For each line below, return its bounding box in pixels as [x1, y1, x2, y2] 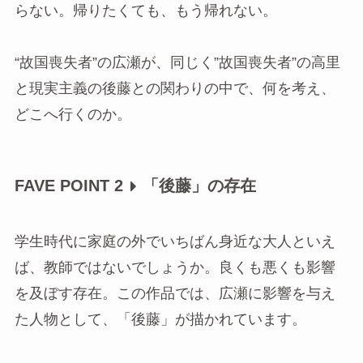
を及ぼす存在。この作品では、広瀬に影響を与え [14, 285, 335, 302]
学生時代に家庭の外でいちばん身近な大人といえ [14, 233, 335, 250]
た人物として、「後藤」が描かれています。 [14, 311, 306, 328]
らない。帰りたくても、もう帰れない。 [14, 2, 277, 19]
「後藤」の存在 [142, 176, 256, 194]
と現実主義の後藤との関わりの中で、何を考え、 [14, 79, 335, 96]
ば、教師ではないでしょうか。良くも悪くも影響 [14, 259, 335, 276]
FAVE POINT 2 [14, 176, 123, 194]
